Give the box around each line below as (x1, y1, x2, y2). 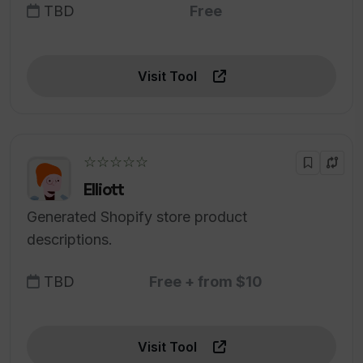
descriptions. (27, 231, 113, 249)
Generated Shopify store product (27, 208, 247, 226)
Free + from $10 (148, 273, 263, 291)
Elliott (83, 179, 124, 200)
